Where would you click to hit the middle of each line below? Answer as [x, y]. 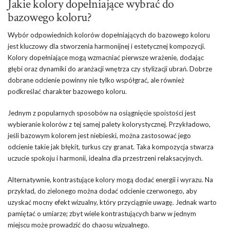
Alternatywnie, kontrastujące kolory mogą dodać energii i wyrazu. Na [110, 180]
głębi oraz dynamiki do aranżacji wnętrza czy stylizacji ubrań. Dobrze [110, 69]
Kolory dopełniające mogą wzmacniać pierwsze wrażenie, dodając [106, 58]
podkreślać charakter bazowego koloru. [67, 92]
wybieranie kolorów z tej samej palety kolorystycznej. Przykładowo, [109, 124]
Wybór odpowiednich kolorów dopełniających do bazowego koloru [109, 35]
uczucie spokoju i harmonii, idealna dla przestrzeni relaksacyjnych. [105, 158]
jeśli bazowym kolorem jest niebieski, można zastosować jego [99, 136]
